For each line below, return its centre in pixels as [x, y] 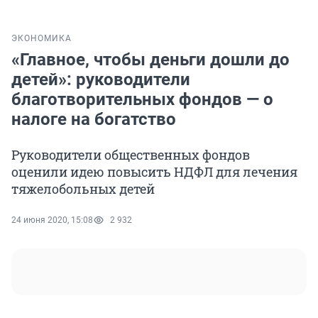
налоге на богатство [94, 120]
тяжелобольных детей [83, 189]
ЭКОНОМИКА [42, 39]
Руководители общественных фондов [131, 155]
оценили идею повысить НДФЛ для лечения [154, 172]
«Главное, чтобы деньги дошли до [150, 60]
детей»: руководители [101, 80]
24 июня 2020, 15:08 [52, 220]
